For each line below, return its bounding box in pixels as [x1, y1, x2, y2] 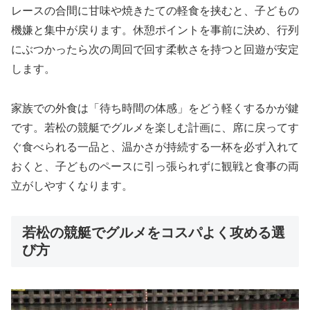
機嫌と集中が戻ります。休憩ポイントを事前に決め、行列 [11, 24, 299, 37]
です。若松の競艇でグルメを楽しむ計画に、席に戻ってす [11, 122, 299, 134]
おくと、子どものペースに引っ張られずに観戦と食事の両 [11, 161, 299, 173]
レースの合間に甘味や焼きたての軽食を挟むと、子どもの [11, 5, 299, 17]
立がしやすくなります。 [11, 180, 133, 192]
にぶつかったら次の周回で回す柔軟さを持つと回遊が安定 [11, 44, 299, 56]
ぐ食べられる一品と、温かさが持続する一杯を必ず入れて [11, 141, 299, 154]
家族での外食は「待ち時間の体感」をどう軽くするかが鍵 [11, 102, 299, 115]
